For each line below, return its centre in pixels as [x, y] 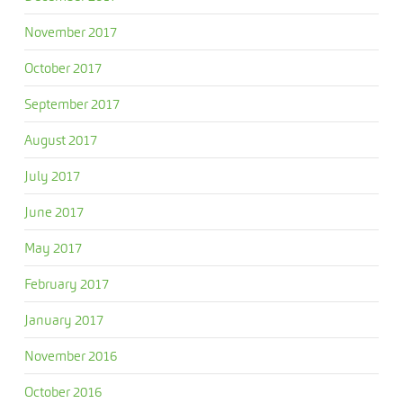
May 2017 [53, 248]
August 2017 [60, 140]
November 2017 [70, 32]
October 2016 [63, 392]
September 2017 [72, 104]
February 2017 [66, 284]
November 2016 [70, 356]
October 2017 [63, 68]
